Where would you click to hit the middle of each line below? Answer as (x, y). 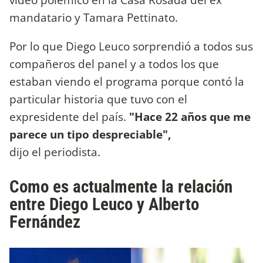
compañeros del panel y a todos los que (114, 64)
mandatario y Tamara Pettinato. (95, 18)
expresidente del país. (68, 117)
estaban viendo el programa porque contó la (127, 82)
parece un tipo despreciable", (90, 134)
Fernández (45, 222)
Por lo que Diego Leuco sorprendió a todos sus (131, 46)
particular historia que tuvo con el (98, 99)
